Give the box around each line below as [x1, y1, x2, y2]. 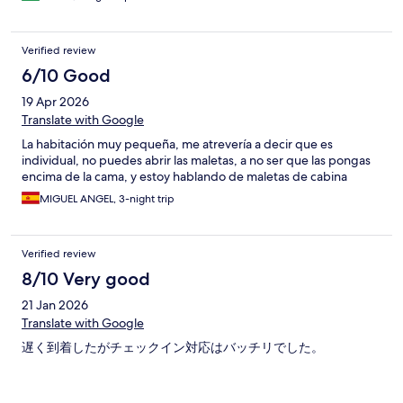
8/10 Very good [22, 268, 150, 291]
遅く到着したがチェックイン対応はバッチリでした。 [22, 339, 324, 356]
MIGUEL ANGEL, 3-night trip [40, 192, 175, 207]
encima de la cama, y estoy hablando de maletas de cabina [22, 168, 347, 185]
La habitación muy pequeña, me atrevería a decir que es [22, 136, 333, 153]
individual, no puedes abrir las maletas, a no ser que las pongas [22, 152, 371, 169]
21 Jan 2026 [22, 297, 88, 314]
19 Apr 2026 [22, 94, 89, 111]
